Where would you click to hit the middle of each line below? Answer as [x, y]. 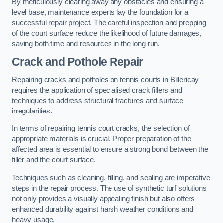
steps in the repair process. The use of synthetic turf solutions [109, 188]
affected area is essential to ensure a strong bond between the [110, 150]
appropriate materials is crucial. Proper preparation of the [102, 139]
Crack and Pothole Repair [78, 62]
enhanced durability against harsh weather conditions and [103, 209]
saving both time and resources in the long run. [86, 44]
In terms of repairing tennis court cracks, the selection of [101, 129]
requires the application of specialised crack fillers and [97, 90]
